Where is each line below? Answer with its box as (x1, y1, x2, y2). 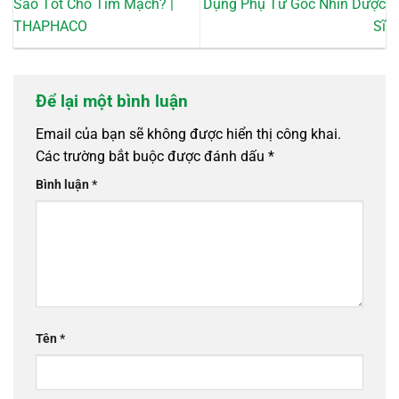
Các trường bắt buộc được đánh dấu (36, 148, 268, 166)
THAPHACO (13, 17, 87, 35)
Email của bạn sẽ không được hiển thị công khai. (36, 126, 341, 143)
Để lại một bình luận (36, 90, 192, 111)
